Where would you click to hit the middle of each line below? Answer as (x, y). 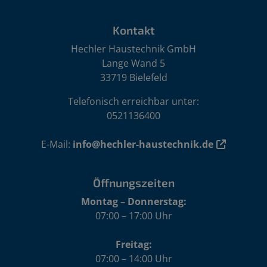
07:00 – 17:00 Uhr (133, 215)
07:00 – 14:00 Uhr (133, 258)
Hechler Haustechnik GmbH (133, 49)
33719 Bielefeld (133, 77)
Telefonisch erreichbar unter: (133, 101)
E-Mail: (57, 144)
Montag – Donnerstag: (133, 201)
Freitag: (133, 244)
